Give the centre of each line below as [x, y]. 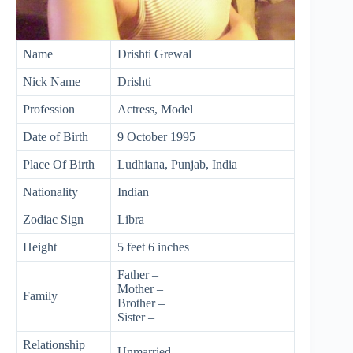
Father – [138, 275]
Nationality [50, 192]
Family [40, 296]
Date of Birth [56, 137]
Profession [49, 110]
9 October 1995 [156, 137]
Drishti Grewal [154, 54]
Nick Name [52, 82]
